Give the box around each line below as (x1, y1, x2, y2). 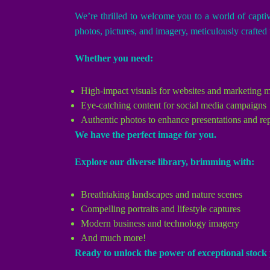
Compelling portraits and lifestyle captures (81, 204, 240, 214)
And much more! (81, 233, 146, 243)
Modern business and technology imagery (81, 218, 239, 228)
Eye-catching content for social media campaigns (81, 100, 266, 110)
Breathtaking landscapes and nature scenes (81, 189, 242, 199)
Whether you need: (75, 53, 153, 63)
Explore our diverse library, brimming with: (75, 157, 254, 167)
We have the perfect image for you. (75, 130, 216, 140)
